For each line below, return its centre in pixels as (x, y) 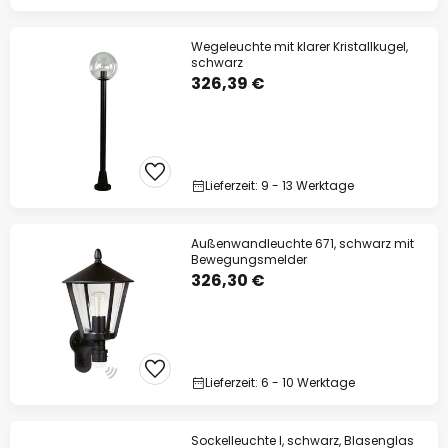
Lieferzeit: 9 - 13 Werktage (279, 185)
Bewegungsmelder (249, 259)
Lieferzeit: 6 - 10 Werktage (280, 382)
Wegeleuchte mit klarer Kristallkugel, (299, 46)
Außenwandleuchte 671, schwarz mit (302, 243)
